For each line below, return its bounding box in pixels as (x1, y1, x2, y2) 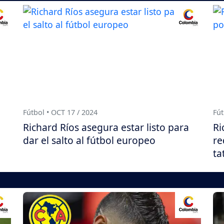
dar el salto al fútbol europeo (23, 133, 155, 147)
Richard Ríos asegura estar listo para (23, 120, 189, 134)
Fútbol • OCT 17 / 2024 (23, 107, 97, 117)
